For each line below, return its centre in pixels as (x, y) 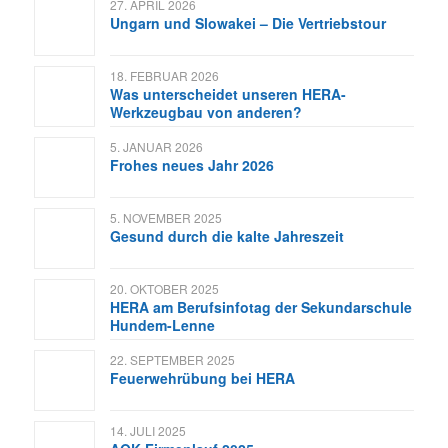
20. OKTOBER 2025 (164, 289)
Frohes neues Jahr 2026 (191, 165)
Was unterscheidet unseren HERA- (227, 94)
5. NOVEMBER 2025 (165, 218)
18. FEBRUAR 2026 (164, 76)
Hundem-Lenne (162, 325)
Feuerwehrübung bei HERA (202, 378)
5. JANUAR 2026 (156, 147)
